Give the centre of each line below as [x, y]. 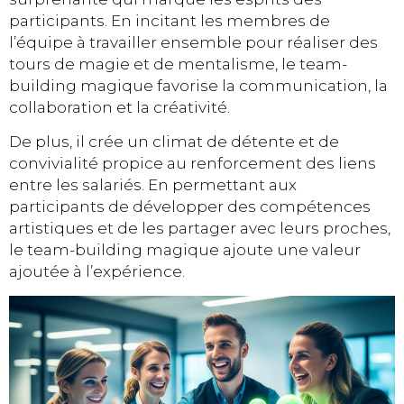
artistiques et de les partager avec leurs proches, [200, 229]
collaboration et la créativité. [119, 107]
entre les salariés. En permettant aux [153, 185]
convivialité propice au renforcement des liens [193, 164]
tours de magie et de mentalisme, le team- [178, 64]
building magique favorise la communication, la [198, 85]
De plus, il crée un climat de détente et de [174, 142]
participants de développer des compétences [190, 207]
